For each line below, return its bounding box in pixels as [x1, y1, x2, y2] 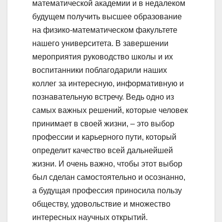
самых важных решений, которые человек [32, 106, 188, 114]
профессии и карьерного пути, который [32, 132, 176, 141]
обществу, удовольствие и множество [32, 199, 170, 208]
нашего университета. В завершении [32, 39, 168, 48]
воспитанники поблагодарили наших [32, 65, 167, 74]
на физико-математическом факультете [32, 25, 177, 34]
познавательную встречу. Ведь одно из [32, 92, 174, 101]
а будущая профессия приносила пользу [32, 186, 182, 195]
